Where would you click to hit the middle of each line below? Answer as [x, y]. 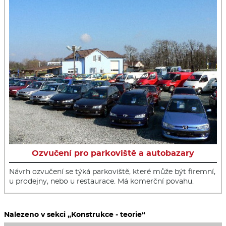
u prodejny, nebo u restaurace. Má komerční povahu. [101, 181]
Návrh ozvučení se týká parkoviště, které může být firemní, [112, 172]
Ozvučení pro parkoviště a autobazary [113, 153]
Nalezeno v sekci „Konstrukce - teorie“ [75, 215]
